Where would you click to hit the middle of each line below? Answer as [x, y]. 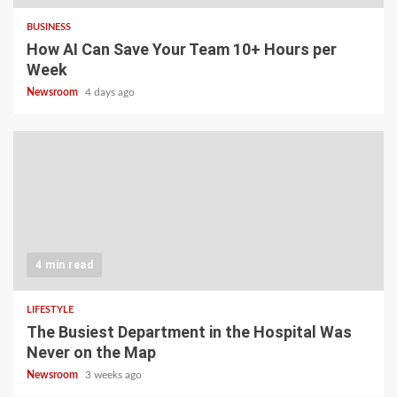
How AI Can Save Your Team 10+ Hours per [182, 49]
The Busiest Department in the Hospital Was [189, 331]
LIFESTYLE [50, 309]
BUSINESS [49, 27]
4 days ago [110, 92]
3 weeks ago [113, 374]
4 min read [64, 265]
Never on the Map [91, 352]
